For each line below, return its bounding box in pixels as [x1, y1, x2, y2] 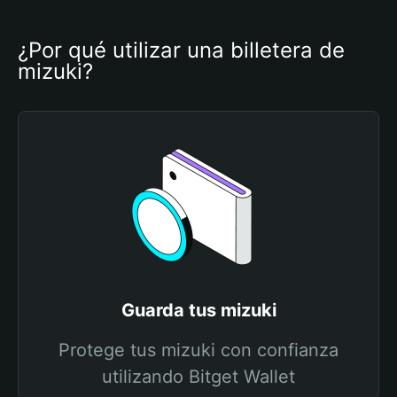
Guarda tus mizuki [121, 300, 276, 321]
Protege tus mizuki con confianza [58, 339, 339, 361]
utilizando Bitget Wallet [102, 366, 295, 387]
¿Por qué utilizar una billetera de [18, 37, 345, 63]
